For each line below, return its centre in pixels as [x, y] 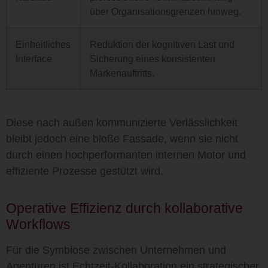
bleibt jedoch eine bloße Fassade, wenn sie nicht [122, 139]
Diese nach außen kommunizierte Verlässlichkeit [122, 123]
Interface [34, 59]
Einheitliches [43, 44]
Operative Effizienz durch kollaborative [124, 208]
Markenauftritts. [122, 73]
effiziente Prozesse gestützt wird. [85, 171]
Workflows [38, 224]
